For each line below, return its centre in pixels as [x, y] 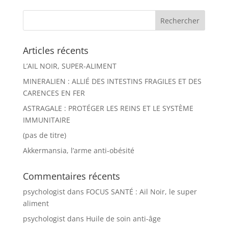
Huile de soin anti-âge [123, 219]
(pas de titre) [44, 135]
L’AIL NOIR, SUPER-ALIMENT [69, 66]
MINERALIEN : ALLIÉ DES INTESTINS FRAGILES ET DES [112, 81]
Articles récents [55, 51]
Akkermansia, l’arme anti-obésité [78, 151]
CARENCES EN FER [54, 93]
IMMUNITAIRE [46, 120]
